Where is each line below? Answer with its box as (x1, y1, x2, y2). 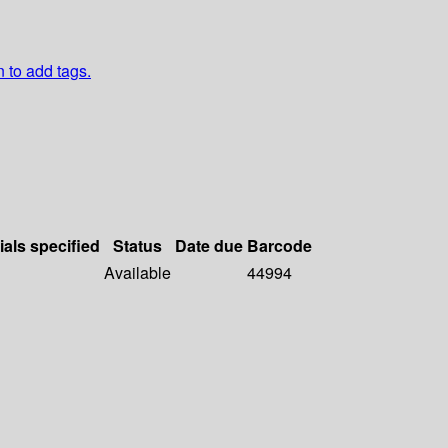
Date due (175, 234, 243, 258)
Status (113, 234, 162, 258)
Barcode (247, 234, 312, 258)
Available (104, 261, 171, 285)
